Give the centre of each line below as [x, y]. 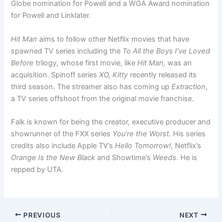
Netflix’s [188, 146]
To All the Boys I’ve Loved [166, 51]
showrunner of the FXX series [62, 134]
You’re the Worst [141, 134]
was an [179, 63]
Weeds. [166, 158]
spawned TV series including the [67, 51]
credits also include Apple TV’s [63, 146]
